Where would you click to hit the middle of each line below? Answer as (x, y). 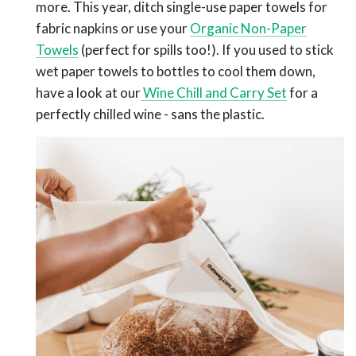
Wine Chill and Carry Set (214, 93)
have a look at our (88, 93)
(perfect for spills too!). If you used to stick (206, 50)
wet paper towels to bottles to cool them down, (176, 72)
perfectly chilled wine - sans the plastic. (150, 114)
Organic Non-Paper (248, 29)
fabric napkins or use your (113, 29)
